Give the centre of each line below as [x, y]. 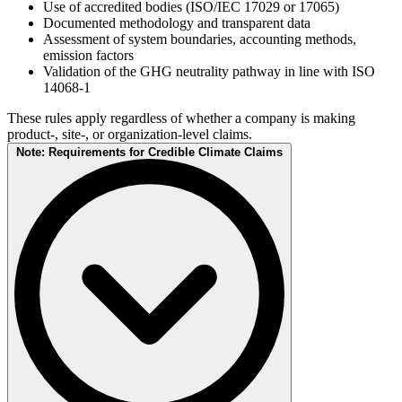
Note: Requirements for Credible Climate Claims [149, 153]
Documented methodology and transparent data [177, 23]
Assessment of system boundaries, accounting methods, [200, 39]
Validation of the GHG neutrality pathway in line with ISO [209, 72]
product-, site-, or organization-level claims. [130, 135]
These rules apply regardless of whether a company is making [181, 118]
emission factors [88, 56]
